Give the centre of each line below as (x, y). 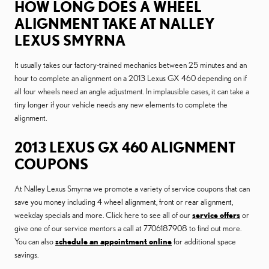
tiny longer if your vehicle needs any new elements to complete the (121, 104)
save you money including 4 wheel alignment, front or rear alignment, (124, 202)
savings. (26, 255)
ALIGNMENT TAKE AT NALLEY (115, 23)
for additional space (204, 241)
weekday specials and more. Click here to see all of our (103, 215)
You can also (35, 241)
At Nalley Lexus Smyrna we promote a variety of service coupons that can (132, 189)
